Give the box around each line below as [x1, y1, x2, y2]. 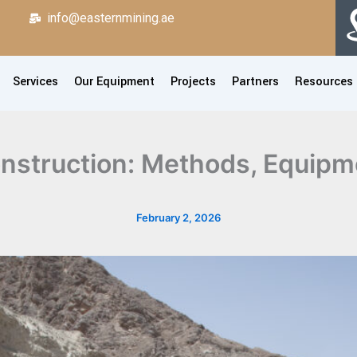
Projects [170, 73, 216, 90]
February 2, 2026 [136, 211, 221, 224]
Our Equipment [73, 73, 155, 90]
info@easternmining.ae [47, 10, 175, 25]
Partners [231, 73, 279, 90]
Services [12, 73, 58, 90]
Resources [294, 73, 353, 90]
